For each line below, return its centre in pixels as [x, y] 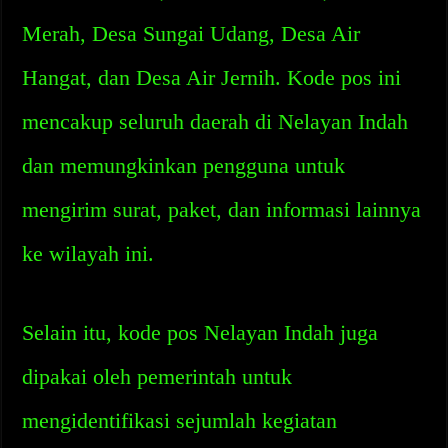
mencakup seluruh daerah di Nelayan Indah [215, 121]
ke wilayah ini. [88, 253]
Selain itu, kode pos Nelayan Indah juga [200, 332]
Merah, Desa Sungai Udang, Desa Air [191, 33]
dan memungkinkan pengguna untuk [184, 165]
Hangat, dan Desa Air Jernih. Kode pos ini [212, 77]
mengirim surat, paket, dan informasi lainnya [222, 209]
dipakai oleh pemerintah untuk [157, 376]
